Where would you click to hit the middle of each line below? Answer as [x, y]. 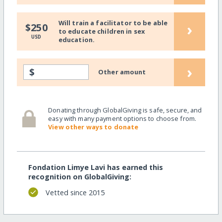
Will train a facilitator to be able [113, 23]
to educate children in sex [102, 31]
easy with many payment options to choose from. [122, 118]
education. [77, 39]
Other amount [122, 72]
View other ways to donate [93, 127]
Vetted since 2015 [75, 192]
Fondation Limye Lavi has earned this [95, 167]
